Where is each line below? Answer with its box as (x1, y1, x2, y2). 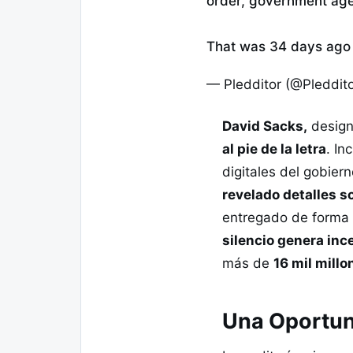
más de (222, 255, 273, 271)
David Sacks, (222, 117, 307, 134)
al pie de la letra (222, 140, 326, 157)
